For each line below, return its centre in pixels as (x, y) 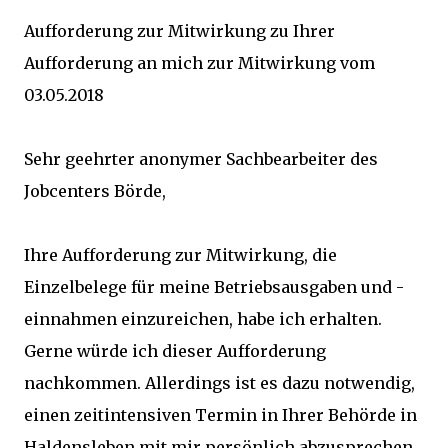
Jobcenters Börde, (95, 191)
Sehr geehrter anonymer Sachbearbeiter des (201, 159)
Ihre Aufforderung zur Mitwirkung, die (180, 255)
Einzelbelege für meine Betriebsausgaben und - (214, 287)
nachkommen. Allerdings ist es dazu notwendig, (219, 383)
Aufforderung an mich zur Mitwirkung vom (199, 63)
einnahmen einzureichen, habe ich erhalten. (203, 319)
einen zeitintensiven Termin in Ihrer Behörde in (220, 415)
